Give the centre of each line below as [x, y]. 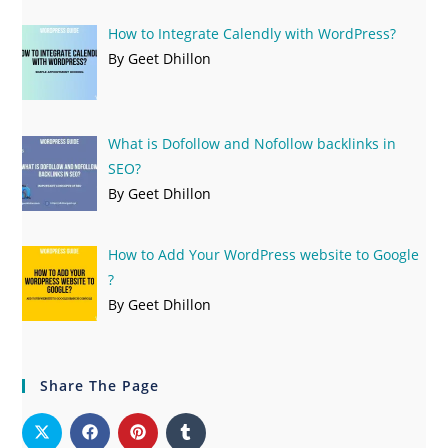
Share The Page [100, 385]
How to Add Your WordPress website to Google [263, 255]
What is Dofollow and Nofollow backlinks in [251, 144]
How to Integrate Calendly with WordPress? [251, 33]
